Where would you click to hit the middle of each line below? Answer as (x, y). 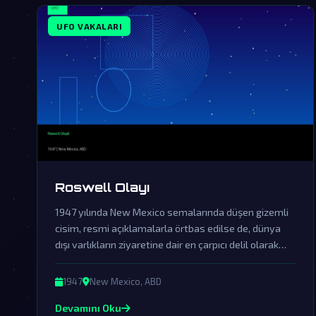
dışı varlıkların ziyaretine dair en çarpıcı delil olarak (167, 244)
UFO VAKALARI (89, 26)
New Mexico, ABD (126, 281)
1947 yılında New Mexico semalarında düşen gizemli (172, 212)
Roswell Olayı (102, 187)
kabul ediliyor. (86, 261)
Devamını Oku (88, 308)
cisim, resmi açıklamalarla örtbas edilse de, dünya (168, 228)
